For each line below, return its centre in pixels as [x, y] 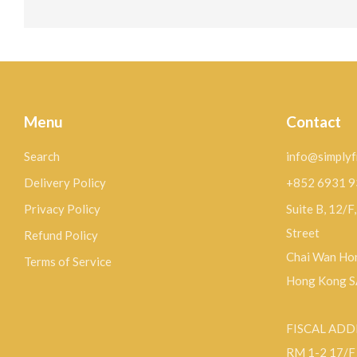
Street [302, 233]
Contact [313, 122]
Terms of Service [68, 262]
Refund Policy [61, 235]
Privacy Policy [62, 209]
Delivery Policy [65, 183]
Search [42, 157]
